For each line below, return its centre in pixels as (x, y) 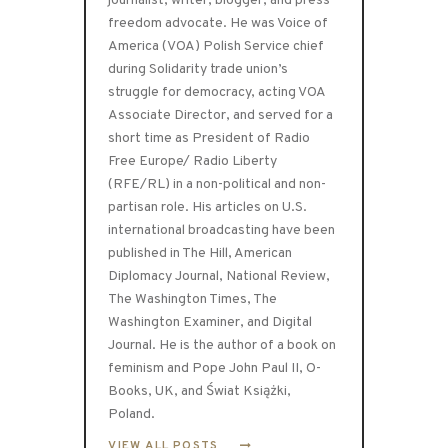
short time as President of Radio (209, 139)
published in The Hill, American (200, 254)
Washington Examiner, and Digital (210, 323)
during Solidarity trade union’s (198, 70)
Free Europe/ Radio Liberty (193, 162)
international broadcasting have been (222, 231)
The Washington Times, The (193, 300)
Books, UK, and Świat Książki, (200, 392)
